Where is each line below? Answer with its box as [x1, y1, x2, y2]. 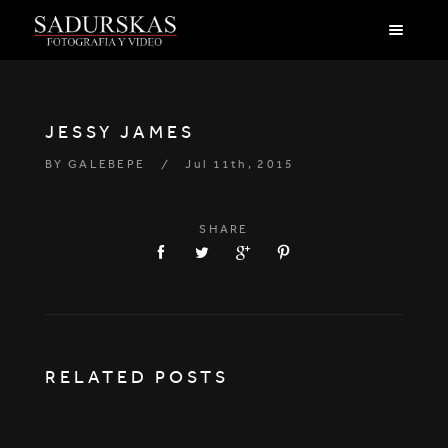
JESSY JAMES [45, 121, 195, 143]
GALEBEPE [67, 157, 146, 171]
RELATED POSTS [45, 366, 229, 388]
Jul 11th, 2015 [185, 157, 295, 171]
